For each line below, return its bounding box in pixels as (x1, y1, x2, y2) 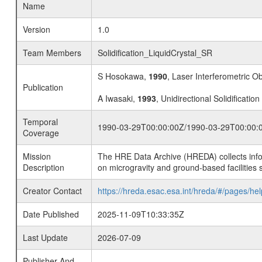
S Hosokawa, (97, 70, 149, 82)
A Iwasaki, (97, 92, 137, 104)
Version (22, 23, 50, 35)
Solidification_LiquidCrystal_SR (97, 47, 212, 58)
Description (22, 161, 64, 173)
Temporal (22, 116, 58, 127)
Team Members (22, 47, 81, 58)
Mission (22, 150, 51, 162)
